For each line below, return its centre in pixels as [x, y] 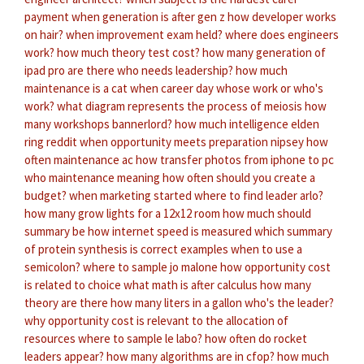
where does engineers [282, 34]
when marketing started [130, 195]
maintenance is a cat [76, 88]
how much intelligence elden [247, 123]
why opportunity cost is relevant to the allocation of [156, 320]
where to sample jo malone [150, 266]
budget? [45, 195]
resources [50, 338]
